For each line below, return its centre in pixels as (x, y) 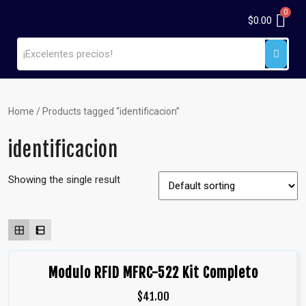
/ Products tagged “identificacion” (107, 111)
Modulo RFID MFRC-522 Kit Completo (153, 273)
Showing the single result (64, 180)
